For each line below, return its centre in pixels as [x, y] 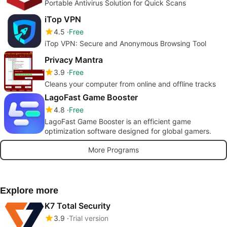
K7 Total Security [78, 205]
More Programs [113, 150]
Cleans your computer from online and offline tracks [130, 84]
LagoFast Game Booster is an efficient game [118, 121]
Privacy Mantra [74, 60]
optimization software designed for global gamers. [128, 131]
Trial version [89, 218]
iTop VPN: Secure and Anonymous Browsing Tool [125, 43]
